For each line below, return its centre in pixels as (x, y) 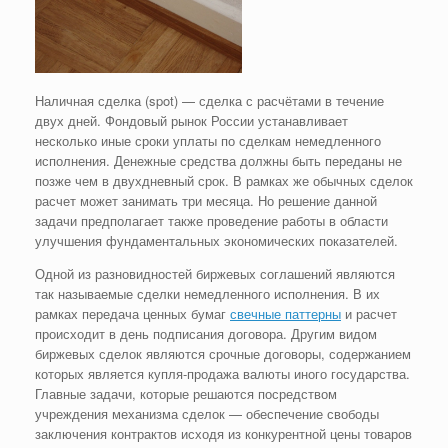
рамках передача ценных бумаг (132, 314)
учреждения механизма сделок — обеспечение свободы (207, 414)
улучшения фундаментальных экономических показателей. (216, 241)
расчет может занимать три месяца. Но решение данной (206, 201)
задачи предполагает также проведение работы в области (211, 221)
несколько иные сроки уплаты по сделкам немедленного (208, 141)
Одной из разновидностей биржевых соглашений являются (215, 274)
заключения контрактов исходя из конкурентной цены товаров (223, 434)
